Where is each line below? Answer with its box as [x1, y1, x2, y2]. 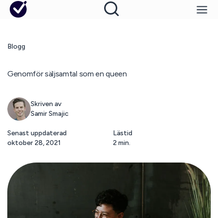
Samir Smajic [30, 109, 69, 118]
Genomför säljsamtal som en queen [7, 69, 127, 78]
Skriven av [30, 100, 61, 108]
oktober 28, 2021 [7, 139, 61, 147]
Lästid [113, 129, 132, 137]
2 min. [113, 139, 130, 147]
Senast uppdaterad [7, 129, 67, 137]
